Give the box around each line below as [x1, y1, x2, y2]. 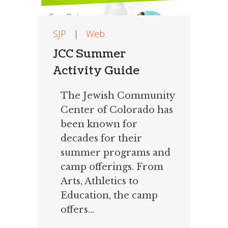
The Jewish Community [61, 90, 175, 102]
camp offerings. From [61, 161, 163, 173]
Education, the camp [61, 190, 158, 202]
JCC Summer [53, 46, 126, 62]
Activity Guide [53, 63, 139, 79]
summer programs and [61, 147, 170, 159]
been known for [61, 119, 137, 130]
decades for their [61, 133, 142, 145]
